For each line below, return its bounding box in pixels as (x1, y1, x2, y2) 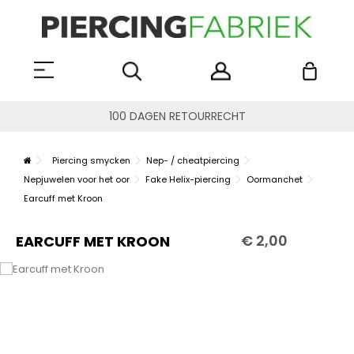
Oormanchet (247, 173, 303, 186)
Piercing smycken (52, 154, 130, 168)
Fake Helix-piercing (145, 173, 231, 186)
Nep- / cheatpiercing (146, 154, 239, 168)
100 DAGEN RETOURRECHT (108, 108, 246, 125)
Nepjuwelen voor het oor (24, 173, 130, 186)
